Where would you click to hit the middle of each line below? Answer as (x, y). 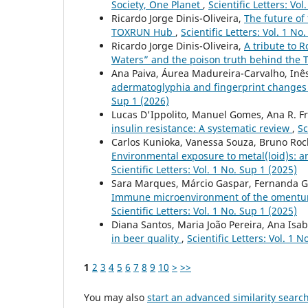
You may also (115, 298)
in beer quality (146, 239)
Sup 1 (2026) (140, 101)
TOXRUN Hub (143, 32)
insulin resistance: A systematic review (202, 129)
